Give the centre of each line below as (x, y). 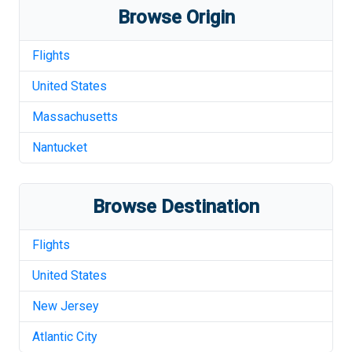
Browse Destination (176, 207)
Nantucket (60, 147)
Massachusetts (75, 117)
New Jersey (66, 306)
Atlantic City (65, 337)
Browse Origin (176, 17)
